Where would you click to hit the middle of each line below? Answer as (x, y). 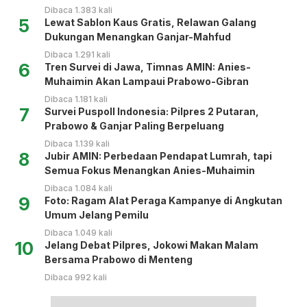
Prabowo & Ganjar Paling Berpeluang (134, 125)
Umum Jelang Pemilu (97, 214)
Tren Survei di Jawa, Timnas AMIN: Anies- (148, 66)
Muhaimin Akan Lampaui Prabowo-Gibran (147, 81)
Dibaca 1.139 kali (77, 143)
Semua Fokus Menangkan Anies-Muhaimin (150, 170)
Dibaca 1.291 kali (77, 54)
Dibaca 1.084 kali (78, 188)
